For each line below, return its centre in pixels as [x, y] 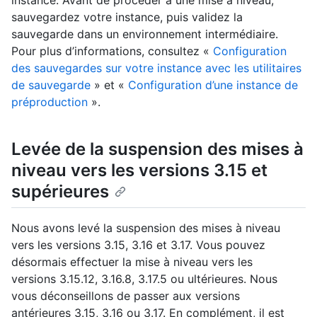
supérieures [60, 192]
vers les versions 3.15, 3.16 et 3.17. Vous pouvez [138, 245]
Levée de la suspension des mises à [157, 149]
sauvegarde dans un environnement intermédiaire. [145, 34]
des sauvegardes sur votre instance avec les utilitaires [156, 68]
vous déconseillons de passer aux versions [126, 296]
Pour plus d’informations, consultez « [112, 51]
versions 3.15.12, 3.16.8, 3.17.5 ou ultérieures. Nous [144, 279]
